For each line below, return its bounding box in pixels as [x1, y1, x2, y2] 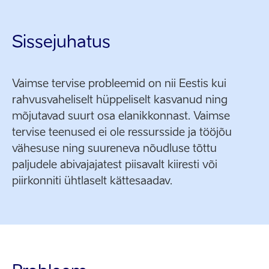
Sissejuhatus [12, 31, 110, 51]
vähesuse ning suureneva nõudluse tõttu [12, 142, 217, 154]
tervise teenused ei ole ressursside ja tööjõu [12, 125, 232, 138]
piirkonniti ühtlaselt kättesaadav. [12, 174, 172, 187]
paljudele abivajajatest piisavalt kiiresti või [12, 158, 217, 171]
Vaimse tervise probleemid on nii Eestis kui [12, 77, 226, 89]
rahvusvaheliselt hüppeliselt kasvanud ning [12, 93, 228, 106]
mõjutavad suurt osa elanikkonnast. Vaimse [12, 109, 230, 122]
